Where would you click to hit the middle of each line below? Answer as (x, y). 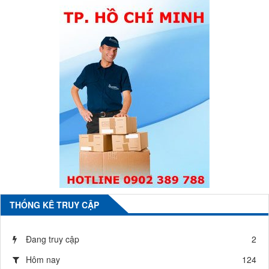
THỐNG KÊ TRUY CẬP (54, 204)
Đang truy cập (53, 239)
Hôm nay (43, 259)
